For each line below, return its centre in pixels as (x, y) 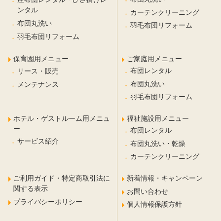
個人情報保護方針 (155, 204)
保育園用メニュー (41, 58)
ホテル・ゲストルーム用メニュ (61, 118)
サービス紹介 (38, 141)
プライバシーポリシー (48, 202)
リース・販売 (38, 71)
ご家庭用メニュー (155, 58)
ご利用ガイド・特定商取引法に (61, 178)
